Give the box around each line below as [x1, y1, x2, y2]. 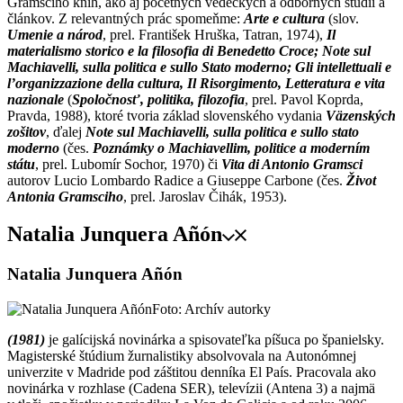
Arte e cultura [244, 10, 325, 26]
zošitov [7, 123, 46, 139]
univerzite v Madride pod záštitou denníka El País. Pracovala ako [7, 364, 376, 381]
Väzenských [326, 107, 396, 123]
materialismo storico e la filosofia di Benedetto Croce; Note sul [7, 42, 371, 58]
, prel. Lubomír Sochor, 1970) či [35, 156, 221, 172]
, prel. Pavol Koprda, [245, 91, 363, 107]
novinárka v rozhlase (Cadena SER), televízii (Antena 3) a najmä [7, 381, 375, 397]
